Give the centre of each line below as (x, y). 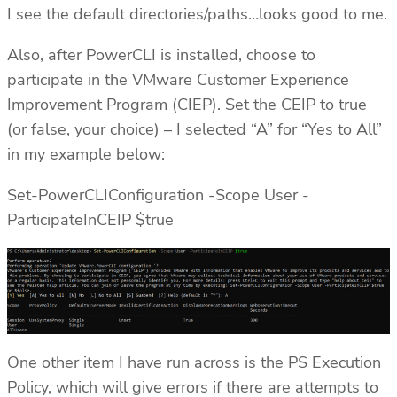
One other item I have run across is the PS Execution (194, 363)
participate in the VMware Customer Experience (178, 79)
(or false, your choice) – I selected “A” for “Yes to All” (195, 129)
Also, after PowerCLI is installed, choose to (161, 54)
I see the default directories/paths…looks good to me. (197, 14)
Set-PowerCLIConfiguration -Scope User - (158, 195)
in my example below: (86, 154)
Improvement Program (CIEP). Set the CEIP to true (187, 104)
